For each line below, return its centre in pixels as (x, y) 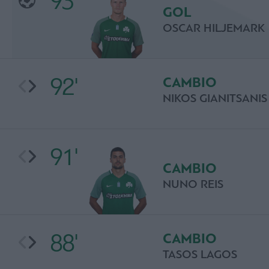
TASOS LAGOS (200, 254)
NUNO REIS (193, 184)
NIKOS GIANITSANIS (215, 98)
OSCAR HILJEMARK (213, 28)
